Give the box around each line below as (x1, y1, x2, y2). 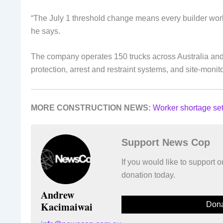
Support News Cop (121, 136, 210, 148)
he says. (31, 26, 60, 35)
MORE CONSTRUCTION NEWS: (31, 103, 151, 112)
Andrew (41, 187, 74, 202)
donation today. (121, 170, 175, 179)
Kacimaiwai (41, 199, 93, 214)
